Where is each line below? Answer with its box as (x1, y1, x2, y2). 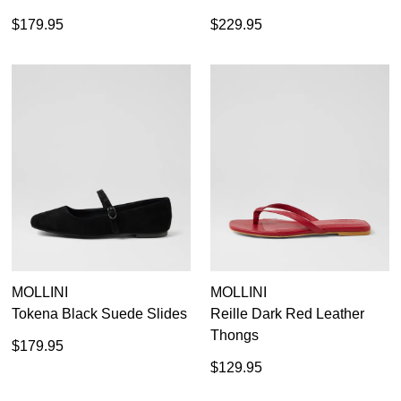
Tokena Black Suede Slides (12, 306, 187, 322)
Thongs (210, 328, 259, 344)
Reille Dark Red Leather (210, 306, 364, 322)
